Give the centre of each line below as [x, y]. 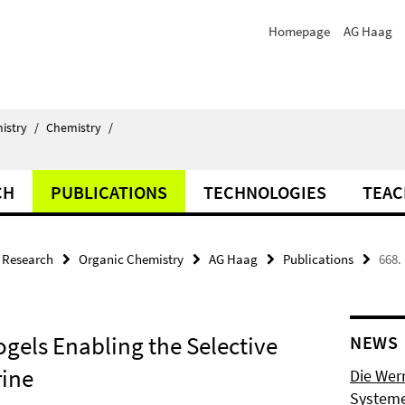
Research [28, 259]
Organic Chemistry [131, 259]
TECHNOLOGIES [265, 192]
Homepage [299, 31]
